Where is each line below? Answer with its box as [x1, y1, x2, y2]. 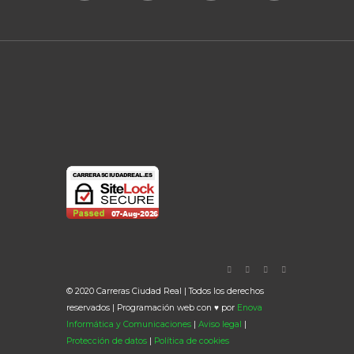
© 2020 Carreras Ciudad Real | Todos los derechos [66, 286, 264, 297]
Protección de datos [66, 336, 147, 347]
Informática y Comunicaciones [66, 319, 191, 330]
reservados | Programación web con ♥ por [66, 303, 237, 314]
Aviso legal [198, 319, 242, 330]
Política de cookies [154, 336, 229, 347]
